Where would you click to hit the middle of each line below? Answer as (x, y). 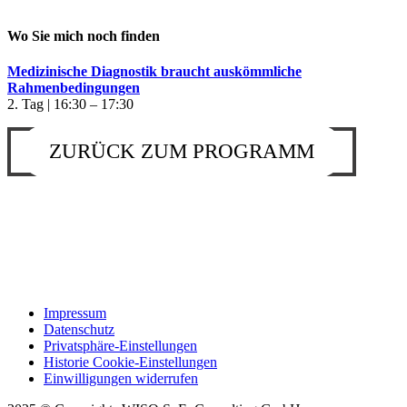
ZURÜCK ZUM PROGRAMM (181, 151)
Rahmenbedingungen (74, 87)
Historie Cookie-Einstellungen (130, 362)
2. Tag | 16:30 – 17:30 (70, 104)
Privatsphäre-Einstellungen (120, 345)
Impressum (75, 313)
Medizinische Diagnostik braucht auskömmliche (154, 71)
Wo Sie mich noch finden (84, 35)
